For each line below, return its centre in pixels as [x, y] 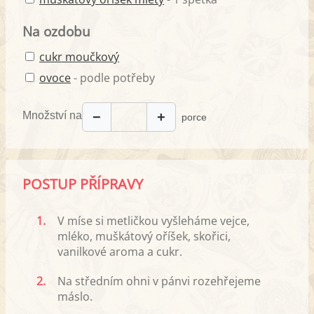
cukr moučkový [79, 57]
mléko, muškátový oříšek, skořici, [144, 237]
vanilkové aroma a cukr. [120, 252]
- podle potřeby [113, 78]
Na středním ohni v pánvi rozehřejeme [159, 281]
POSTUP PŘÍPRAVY [83, 184]
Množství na [52, 115]
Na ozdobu [56, 32]
